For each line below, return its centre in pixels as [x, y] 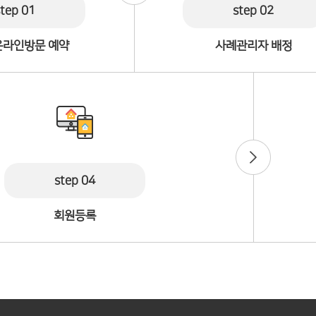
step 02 [254, 11]
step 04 [74, 181]
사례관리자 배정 [253, 46]
